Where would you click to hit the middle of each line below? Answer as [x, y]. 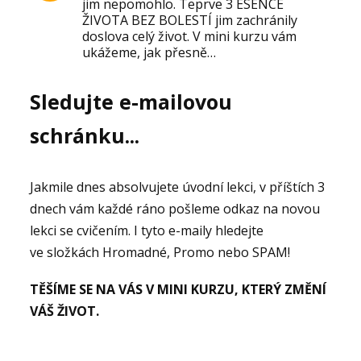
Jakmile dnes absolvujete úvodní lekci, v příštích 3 [178, 187]
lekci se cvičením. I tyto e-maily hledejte [147, 230]
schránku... [85, 135]
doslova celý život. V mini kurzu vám [190, 36]
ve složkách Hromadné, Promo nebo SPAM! [160, 252]
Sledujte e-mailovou [131, 101]
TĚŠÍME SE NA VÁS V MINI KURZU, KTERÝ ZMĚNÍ [178, 290]
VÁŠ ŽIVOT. [65, 311]
